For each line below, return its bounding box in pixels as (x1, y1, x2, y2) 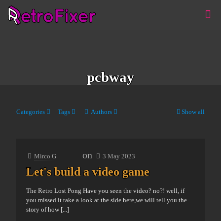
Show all (182, 108, 205, 115)
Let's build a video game (26, 165, 149, 178)
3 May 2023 (103, 152, 135, 160)
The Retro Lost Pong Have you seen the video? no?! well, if (26, 187, 184, 194)
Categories (16, 108, 45, 115)
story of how (26, 206, 59, 213)
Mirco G (34, 152, 56, 160)
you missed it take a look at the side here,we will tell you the (26, 196, 187, 204)
